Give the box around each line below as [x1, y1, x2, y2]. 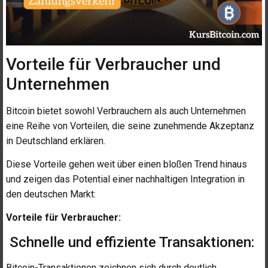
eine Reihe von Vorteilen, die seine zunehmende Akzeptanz [6, 120, 254, 132]
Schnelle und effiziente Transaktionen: [6, 233, 254, 251]
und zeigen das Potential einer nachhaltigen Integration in [6, 173, 245, 185]
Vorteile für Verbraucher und [6, 54, 221, 74]
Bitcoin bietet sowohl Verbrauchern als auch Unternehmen [6, 105, 246, 117]
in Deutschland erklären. [6, 135, 105, 147]
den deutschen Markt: [6, 188, 96, 200]
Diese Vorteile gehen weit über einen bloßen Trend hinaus [6, 159, 247, 170]
